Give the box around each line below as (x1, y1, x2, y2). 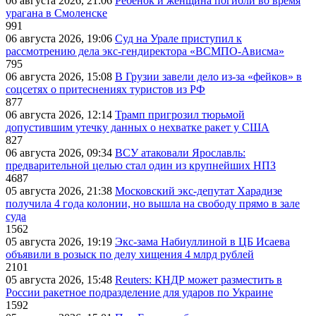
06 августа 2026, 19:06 (6, 32, 115, 44)
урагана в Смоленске (6, 6, 107, 19)
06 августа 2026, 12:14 (6, 108, 115, 121)
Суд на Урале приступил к (115, 32, 242, 44)
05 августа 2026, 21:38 (6, 184, 115, 197)
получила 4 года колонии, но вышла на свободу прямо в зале (6, 197, 300, 209)
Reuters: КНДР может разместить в (115, 273, 282, 286)
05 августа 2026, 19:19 (6, 235, 115, 248)
